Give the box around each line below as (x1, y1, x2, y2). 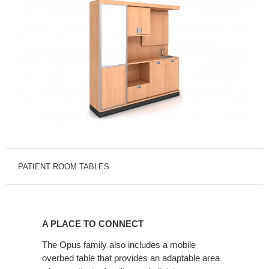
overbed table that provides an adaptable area (42, 253, 220, 264)
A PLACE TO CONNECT (42, 219, 144, 229)
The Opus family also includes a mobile (42, 240, 196, 250)
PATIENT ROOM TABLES (18, 162, 109, 172)
